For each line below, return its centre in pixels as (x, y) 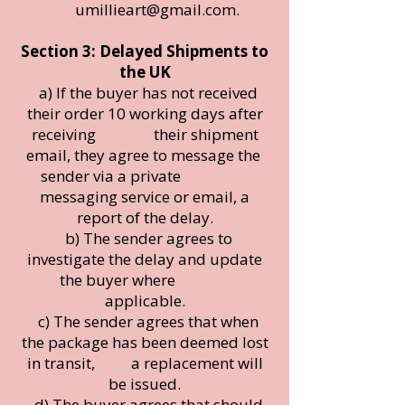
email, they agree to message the (145, 155)
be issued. (145, 383)
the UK (145, 71)
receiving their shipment (145, 134)
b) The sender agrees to (145, 238)
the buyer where (145, 279)
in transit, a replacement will (145, 363)
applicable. (145, 300)
